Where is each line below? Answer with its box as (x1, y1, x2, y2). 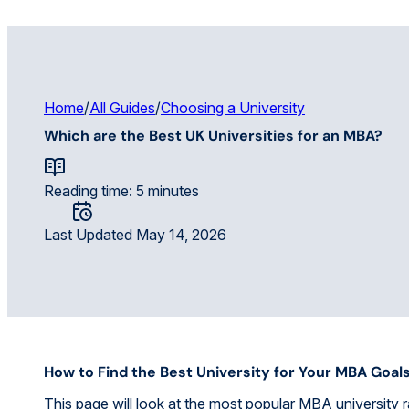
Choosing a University (161, 99, 305, 117)
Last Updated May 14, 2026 (44, 225, 226, 244)
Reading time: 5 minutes (44, 181, 199, 200)
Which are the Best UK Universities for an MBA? (44, 126, 383, 146)
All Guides (89, 99, 155, 117)
